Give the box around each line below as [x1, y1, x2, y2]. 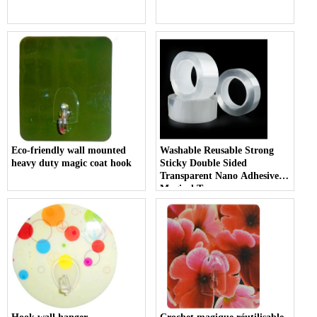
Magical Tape [160, 183, 218, 194]
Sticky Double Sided [160, 157, 248, 168]
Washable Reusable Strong [160, 144, 275, 156]
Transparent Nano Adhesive [160, 170, 279, 181]
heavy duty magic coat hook [11, 157, 132, 168]
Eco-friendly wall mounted [11, 144, 126, 156]
